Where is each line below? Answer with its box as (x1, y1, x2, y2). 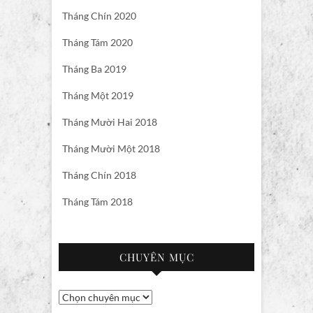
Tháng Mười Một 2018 (62, 142, 160, 154)
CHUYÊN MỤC (119, 249, 194, 264)
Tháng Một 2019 (62, 89, 133, 101)
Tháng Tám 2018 (62, 195, 133, 208)
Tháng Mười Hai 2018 (62, 115, 157, 128)
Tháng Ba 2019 (62, 62, 126, 75)
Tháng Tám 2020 (62, 36, 133, 48)
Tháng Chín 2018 (62, 168, 136, 181)
